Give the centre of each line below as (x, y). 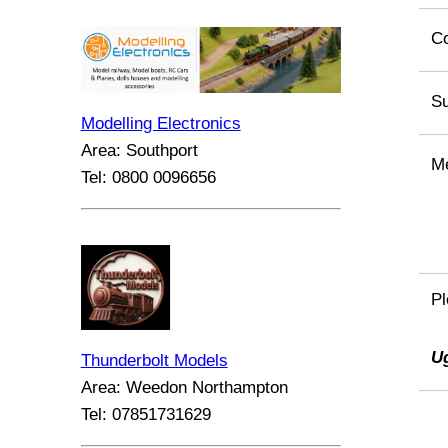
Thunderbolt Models (154, 361)
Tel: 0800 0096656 (148, 177)
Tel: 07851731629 (145, 415)
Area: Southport (139, 150)
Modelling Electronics (160, 123)
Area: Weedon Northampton (184, 388)
